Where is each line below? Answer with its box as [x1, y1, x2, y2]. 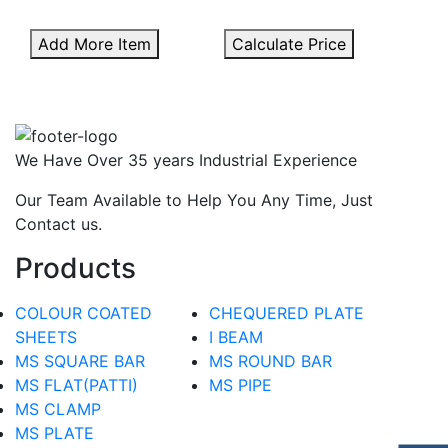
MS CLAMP [15, 398, 101, 419]
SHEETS [15, 326, 77, 347]
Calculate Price [232, 33, 346, 54]
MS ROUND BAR [209, 350, 332, 371]
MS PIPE [209, 374, 272, 395]
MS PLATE [15, 422, 94, 443]
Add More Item [38, 33, 151, 54]
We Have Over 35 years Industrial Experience [15, 149, 357, 170]
